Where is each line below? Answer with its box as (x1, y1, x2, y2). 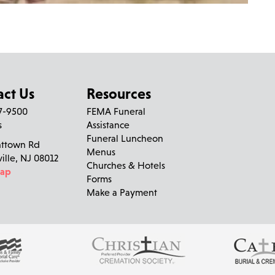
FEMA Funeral (87, 105, 146, 117)
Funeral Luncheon (87, 132, 164, 144)
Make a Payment (87, 186, 158, 198)
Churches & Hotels (87, 159, 166, 171)
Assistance (87, 118, 130, 130)
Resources (87, 85, 152, 102)
